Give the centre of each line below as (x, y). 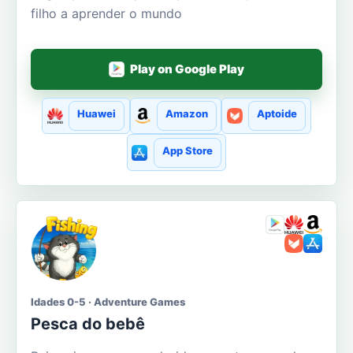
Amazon (186, 114)
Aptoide (277, 114)
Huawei (97, 114)
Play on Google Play (188, 69)
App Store (187, 150)
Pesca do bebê (88, 323)
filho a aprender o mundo (106, 13)
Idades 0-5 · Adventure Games (108, 301)
